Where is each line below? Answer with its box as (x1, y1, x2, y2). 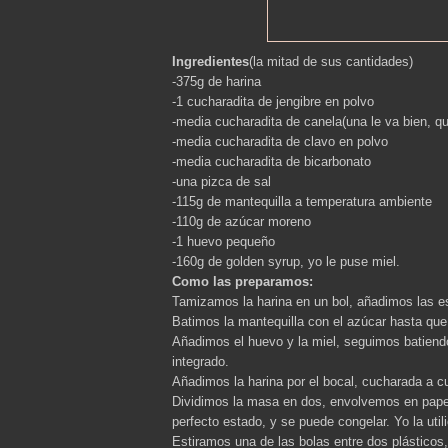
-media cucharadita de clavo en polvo (172, 133, 388, 149)
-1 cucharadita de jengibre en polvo (172, 93, 374, 109)
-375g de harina (172, 73, 261, 89)
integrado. (172, 353, 229, 369)
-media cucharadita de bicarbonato (172, 153, 371, 169)
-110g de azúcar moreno (172, 213, 311, 229)
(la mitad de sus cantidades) (249, 53, 413, 69)
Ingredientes (172, 53, 249, 69)
